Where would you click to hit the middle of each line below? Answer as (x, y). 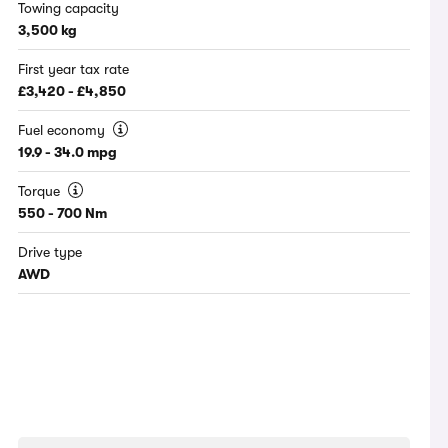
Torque (41, 191)
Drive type (50, 252)
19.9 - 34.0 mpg (68, 152)
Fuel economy (64, 130)
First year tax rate (74, 69)
